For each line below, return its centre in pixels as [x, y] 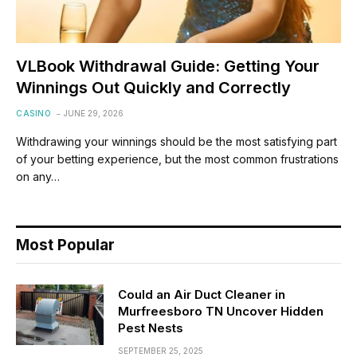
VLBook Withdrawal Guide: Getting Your [168, 66]
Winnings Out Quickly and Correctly [153, 87]
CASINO [33, 113]
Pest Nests [151, 328]
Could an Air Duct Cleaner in [202, 294]
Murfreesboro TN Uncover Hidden [221, 311]
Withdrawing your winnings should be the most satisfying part [177, 141]
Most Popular [65, 245]
